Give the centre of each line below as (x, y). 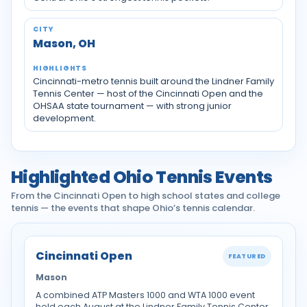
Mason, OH (64, 44)
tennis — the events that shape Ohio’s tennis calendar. (133, 208)
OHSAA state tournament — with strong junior (132, 106)
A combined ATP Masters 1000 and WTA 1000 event (145, 295)
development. (64, 118)
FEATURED (247, 256)
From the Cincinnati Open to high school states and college (146, 196)
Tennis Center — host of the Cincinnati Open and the (148, 94)
